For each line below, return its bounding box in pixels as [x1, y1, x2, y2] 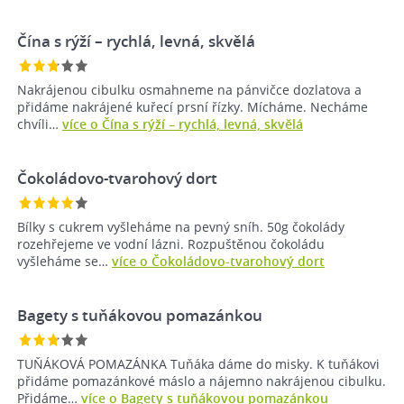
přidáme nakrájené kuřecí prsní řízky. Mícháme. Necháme [17, 98, 368, 116]
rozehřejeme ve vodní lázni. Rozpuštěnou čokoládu [17, 235, 325, 253]
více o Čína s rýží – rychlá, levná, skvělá [62, 115, 303, 133]
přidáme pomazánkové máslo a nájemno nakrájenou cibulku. [17, 372, 386, 390]
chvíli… [17, 115, 62, 133]
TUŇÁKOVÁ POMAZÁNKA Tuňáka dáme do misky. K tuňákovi [17, 355, 380, 373]
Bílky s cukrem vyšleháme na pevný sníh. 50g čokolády [17, 218, 344, 236]
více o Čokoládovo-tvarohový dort [112, 252, 325, 271]
